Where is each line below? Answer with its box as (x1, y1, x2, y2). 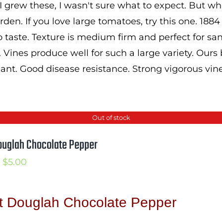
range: (26, 172, 54, 183)
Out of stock (92, 113, 130, 121)
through (26, 204, 62, 215)
